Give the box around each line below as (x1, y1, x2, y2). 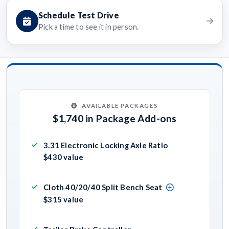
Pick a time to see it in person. (38, 22, 139, 32)
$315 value (43, 194, 84, 204)
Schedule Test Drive (38, 10, 119, 20)
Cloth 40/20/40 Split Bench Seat (43, 182, 163, 192)
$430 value (43, 152, 84, 162)
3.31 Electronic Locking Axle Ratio (43, 140, 168, 150)
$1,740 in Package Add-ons (52, 112, 177, 125)
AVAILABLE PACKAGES (82, 102, 158, 109)
